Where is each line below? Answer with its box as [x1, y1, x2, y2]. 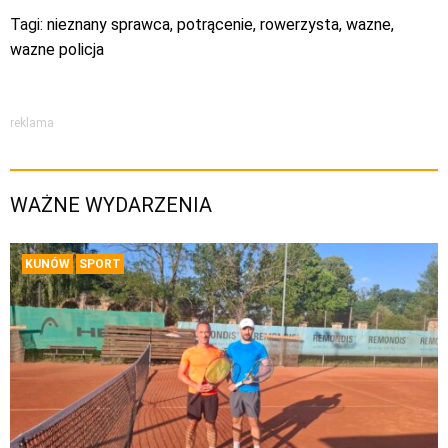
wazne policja [10, 40, 104, 59]
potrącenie [177, 15, 253, 34]
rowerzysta [260, 15, 339, 34]
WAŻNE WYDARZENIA [10, 192, 212, 217]
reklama [10, 116, 54, 130]
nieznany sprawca [47, 15, 170, 34]
